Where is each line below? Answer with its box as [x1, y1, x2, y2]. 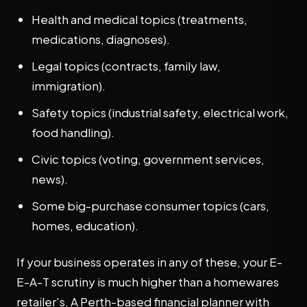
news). [32, 171, 68, 186]
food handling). [32, 125, 114, 140]
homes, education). [32, 218, 138, 233]
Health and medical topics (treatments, [32, 12, 247, 27]
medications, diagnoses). [32, 32, 170, 47]
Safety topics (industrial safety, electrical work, [32, 105, 288, 120]
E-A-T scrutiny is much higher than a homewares [16, 274, 279, 289]
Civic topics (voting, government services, [32, 151, 265, 167]
